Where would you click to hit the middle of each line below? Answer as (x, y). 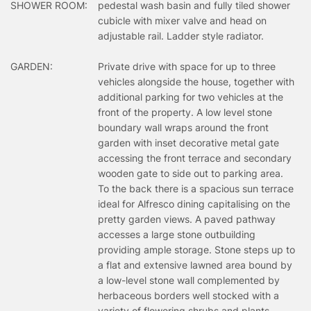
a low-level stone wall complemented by (189, 280)
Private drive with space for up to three (187, 66)
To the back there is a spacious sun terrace (196, 188)
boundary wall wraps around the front (183, 127)
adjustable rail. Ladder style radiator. (181, 35)
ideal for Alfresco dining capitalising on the (194, 203)
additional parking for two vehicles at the (191, 96)
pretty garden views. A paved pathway (187, 219)
